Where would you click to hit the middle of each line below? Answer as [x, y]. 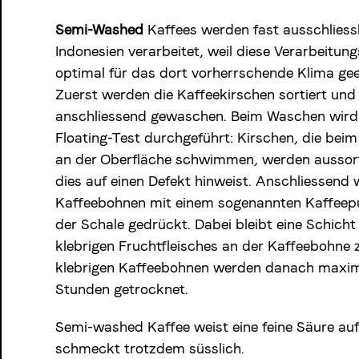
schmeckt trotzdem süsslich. [149, 348]
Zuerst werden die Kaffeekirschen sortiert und [205, 94]
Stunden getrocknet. [121, 289]
